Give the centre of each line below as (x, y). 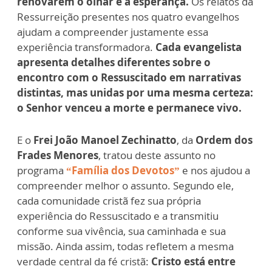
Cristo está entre (193, 262)
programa (42, 171)
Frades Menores (58, 155)
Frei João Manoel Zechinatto (105, 140)
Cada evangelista (197, 47)
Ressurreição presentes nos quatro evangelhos (128, 17)
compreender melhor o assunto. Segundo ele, (125, 186)
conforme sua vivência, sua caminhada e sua (121, 231)
